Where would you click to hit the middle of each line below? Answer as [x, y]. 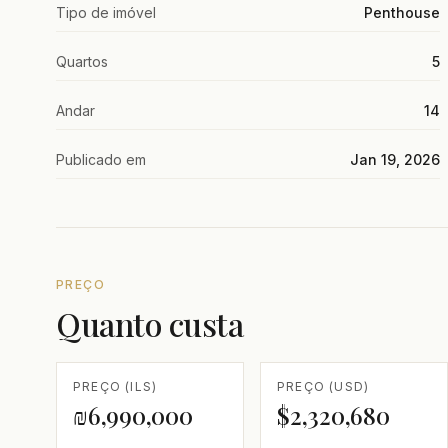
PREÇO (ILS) [115, 387]
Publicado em [101, 160]
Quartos [82, 62]
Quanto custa [150, 324]
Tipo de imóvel [106, 13]
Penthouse [402, 13]
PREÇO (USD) [323, 387]
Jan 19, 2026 [395, 160]
